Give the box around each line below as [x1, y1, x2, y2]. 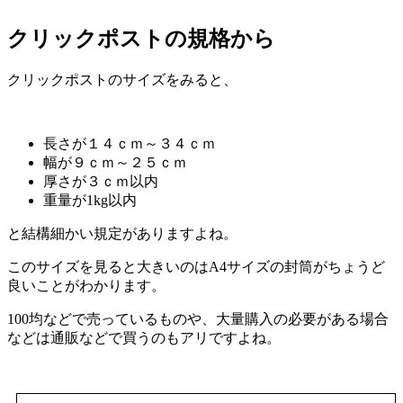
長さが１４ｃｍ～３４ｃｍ [43, 135, 216, 151]
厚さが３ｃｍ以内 [43, 173, 158, 189]
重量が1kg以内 [43, 192, 137, 208]
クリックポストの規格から [7, 26, 275, 50]
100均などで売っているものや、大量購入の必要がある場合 [7, 310, 389, 327]
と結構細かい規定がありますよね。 [7, 225, 237, 241]
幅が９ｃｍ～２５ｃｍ [43, 154, 187, 170]
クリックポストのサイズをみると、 [7, 71, 237, 87]
